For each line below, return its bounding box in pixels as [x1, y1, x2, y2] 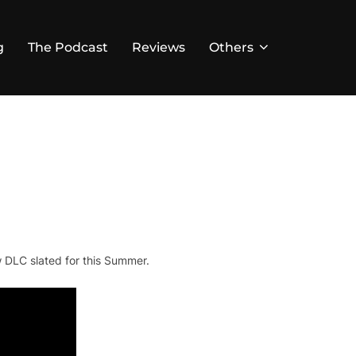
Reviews [132, 40, 185, 56]
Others [209, 40, 253, 56]
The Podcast [28, 40, 108, 56]
